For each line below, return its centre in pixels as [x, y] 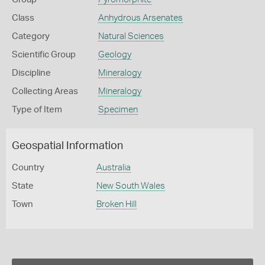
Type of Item [37, 110]
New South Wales [130, 186]
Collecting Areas [45, 91]
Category [31, 36]
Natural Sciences [131, 36]
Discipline [31, 73]
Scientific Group [44, 55]
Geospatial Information [67, 146]
